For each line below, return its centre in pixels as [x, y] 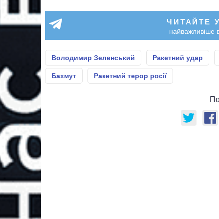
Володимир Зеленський [93, 57]
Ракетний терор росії [130, 76]
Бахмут [64, 76]
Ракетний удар [178, 57]
